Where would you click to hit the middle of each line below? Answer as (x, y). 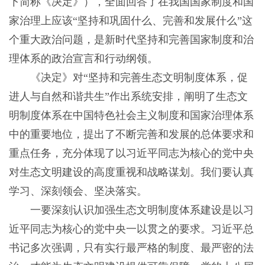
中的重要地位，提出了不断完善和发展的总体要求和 (131, 135)
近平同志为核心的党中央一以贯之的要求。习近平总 (131, 229)
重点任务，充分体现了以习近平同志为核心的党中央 (131, 153)
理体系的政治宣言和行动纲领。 (83, 59)
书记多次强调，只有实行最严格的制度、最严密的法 (131, 248)
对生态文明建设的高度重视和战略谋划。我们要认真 (131, 172)
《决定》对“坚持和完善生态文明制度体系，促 (128, 78)
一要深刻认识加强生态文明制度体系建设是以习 (131, 210)
